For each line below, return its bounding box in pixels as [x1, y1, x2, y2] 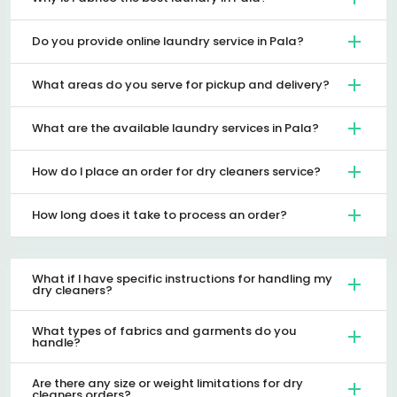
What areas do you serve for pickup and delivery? [32, 76, 330, 94]
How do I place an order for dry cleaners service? [32, 163, 321, 181]
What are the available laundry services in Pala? [32, 120, 319, 137]
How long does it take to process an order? [32, 206, 287, 224]
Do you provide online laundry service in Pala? [32, 33, 304, 51]
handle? [32, 333, 81, 351]
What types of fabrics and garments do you [32, 322, 297, 339]
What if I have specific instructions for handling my [32, 269, 332, 287]
